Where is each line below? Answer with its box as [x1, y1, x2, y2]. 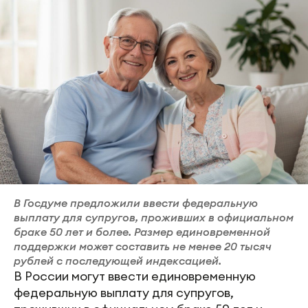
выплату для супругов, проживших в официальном [14, 210, 294, 225]
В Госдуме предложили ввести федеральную [14, 196, 258, 210]
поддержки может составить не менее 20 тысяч [14, 239, 272, 254]
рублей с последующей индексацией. [14, 254, 221, 268]
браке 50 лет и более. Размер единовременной [14, 225, 270, 239]
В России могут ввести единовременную [14, 268, 256, 285]
